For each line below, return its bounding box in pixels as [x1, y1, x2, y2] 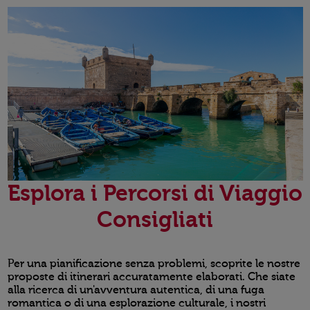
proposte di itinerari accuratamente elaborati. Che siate [7, 270, 295, 283]
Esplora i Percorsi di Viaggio [8, 180, 302, 206]
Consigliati [97, 206, 213, 232]
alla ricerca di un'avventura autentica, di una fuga [7, 283, 264, 296]
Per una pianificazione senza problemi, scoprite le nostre [7, 257, 300, 270]
